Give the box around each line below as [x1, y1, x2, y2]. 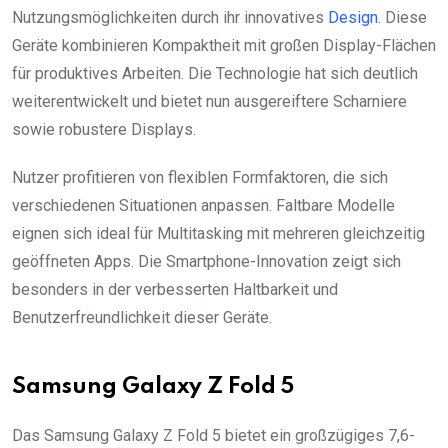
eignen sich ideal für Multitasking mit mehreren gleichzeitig [12, 223, 425, 243]
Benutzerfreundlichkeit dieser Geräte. [12, 307, 272, 327]
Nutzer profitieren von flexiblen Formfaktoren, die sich [12, 167, 388, 187]
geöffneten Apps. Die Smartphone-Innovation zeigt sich [12, 251, 401, 271]
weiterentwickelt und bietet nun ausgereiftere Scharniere [12, 91, 407, 111]
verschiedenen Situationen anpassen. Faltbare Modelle [12, 195, 395, 215]
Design [328, 7, 378, 27]
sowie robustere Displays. [12, 119, 196, 139]
